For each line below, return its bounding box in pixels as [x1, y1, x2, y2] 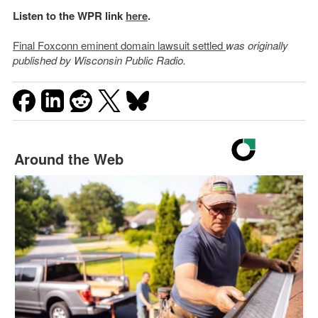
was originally [225, 38, 288, 53]
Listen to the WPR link [12, 8, 126, 24]
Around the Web [13, 148, 124, 170]
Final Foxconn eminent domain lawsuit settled [12, 38, 226, 53]
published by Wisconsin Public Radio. [12, 53, 189, 68]
